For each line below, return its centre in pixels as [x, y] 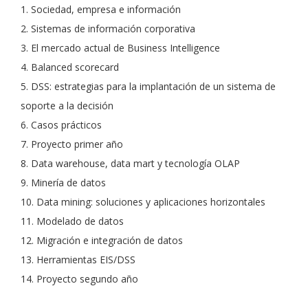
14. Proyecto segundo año [79, 279]
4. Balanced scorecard [70, 67]
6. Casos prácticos [61, 125]
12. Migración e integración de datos [102, 240]
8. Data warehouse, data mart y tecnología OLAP [130, 163]
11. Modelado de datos [72, 221]
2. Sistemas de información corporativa [108, 29]
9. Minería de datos [63, 183]
